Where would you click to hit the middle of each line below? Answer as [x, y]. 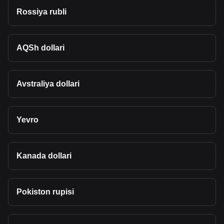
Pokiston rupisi [45, 192]
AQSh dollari [40, 48]
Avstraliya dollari [48, 84]
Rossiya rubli [41, 12]
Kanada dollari [44, 156]
